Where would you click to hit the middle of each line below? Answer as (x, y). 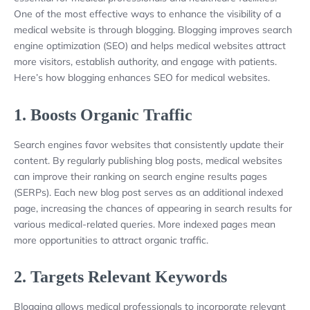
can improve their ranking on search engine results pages (140, 176)
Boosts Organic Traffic (111, 115)
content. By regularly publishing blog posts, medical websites (148, 160)
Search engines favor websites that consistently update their (149, 144)
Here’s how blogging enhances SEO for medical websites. (142, 78)
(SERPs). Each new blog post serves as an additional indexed (148, 192)
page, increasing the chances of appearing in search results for (153, 208)
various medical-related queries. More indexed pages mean (145, 224)
